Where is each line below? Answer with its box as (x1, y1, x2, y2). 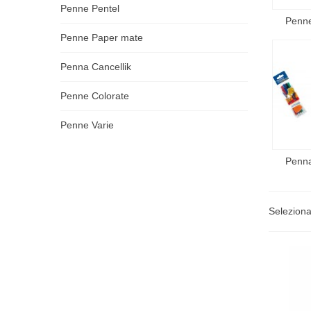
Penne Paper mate (60, 32, 143, 43)
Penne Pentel (60, 3, 119, 14)
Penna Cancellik (60, 61, 131, 72)
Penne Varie (60, 119, 114, 131)
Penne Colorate (60, 90, 129, 101)
